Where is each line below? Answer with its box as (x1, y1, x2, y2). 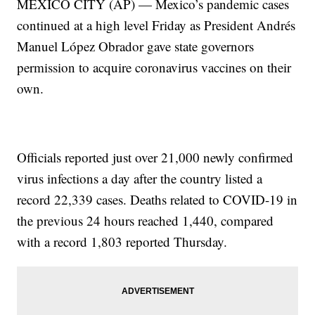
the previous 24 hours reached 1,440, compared (17, 212, 274, 230)
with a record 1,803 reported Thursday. (17, 233, 228, 251)
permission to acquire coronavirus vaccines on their (17, 58, 292, 77)
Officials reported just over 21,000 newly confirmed (17, 148, 294, 167)
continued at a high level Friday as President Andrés (17, 16, 296, 34)
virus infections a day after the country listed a (17, 169, 263, 188)
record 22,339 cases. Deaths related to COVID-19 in (17, 191, 298, 209)
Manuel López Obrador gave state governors (17, 37, 255, 56)
